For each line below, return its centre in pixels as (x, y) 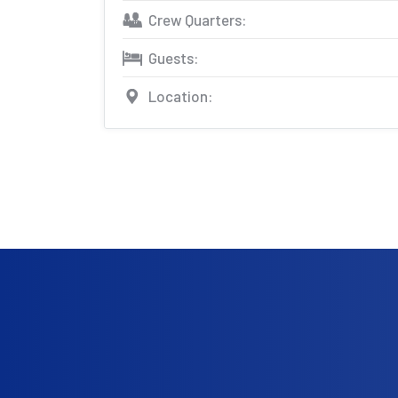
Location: (181, 96)
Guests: (174, 58)
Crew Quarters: (198, 20)
